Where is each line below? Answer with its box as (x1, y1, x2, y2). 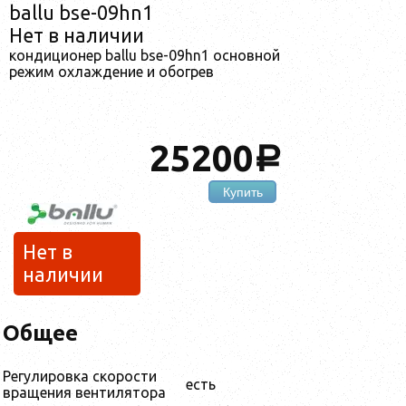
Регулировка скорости (3, 368, 157, 385)
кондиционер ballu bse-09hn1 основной (9, 46, 280, 63)
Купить (222, 184, 263, 199)
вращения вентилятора (3, 384, 166, 401)
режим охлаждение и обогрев (9, 63, 214, 80)
